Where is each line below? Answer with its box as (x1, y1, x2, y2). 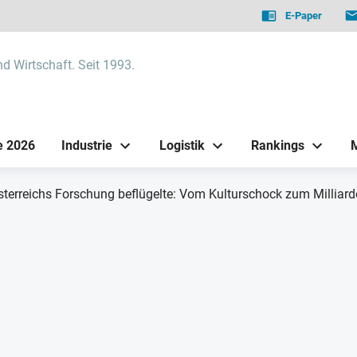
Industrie (61, 137, 113, 153)
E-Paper (285, 10, 323, 22)
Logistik (159, 137, 205, 153)
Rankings (250, 137, 304, 153)
